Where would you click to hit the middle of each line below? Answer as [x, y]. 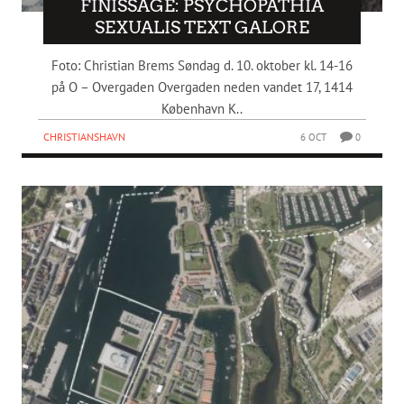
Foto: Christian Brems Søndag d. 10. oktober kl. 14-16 [202, 66]
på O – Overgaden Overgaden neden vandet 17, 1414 [202, 87]
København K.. [202, 109]
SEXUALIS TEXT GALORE [202, 28]
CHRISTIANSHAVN [84, 137]
